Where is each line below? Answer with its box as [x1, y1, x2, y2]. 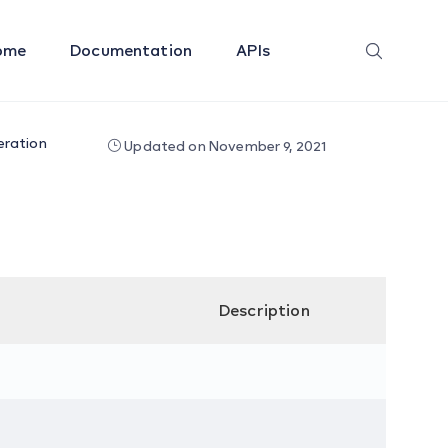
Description [219, 300, 310, 320]
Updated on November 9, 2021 [121, 137, 327, 154]
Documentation [70, 40, 197, 60]
